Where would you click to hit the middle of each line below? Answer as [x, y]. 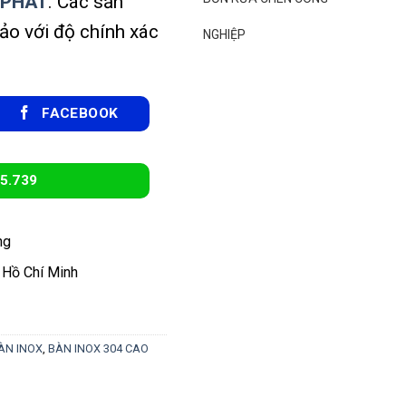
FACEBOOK [80, 113]
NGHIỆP [225, 34]
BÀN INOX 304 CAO [98, 348]
